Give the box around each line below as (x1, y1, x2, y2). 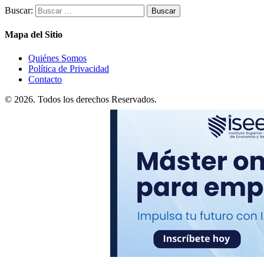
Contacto (28, 74, 62, 84)
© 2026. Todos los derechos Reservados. (5, 94, 157, 104)
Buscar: (5, 5, 33, 16)
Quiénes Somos (28, 52, 87, 63)
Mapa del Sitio (5, 29, 62, 40)
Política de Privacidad (28, 63, 109, 74)
